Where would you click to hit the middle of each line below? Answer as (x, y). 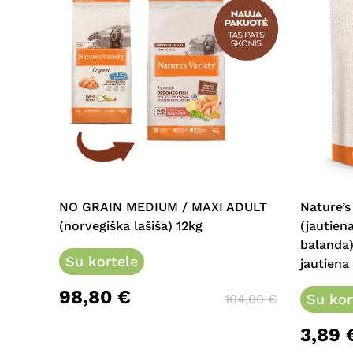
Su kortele (102, 262)
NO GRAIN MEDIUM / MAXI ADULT (163, 207)
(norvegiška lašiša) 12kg (131, 226)
